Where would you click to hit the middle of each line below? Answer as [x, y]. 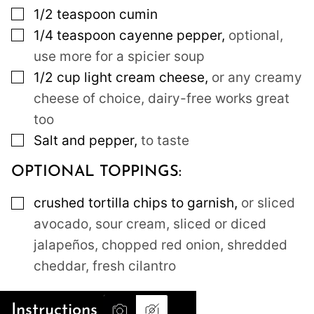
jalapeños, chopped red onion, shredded [161, 245]
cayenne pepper [170, 35]
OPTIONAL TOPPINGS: [96, 172]
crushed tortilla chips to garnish [134, 203]
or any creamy [257, 77]
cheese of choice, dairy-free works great [162, 98]
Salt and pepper [84, 140]
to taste [165, 140]
